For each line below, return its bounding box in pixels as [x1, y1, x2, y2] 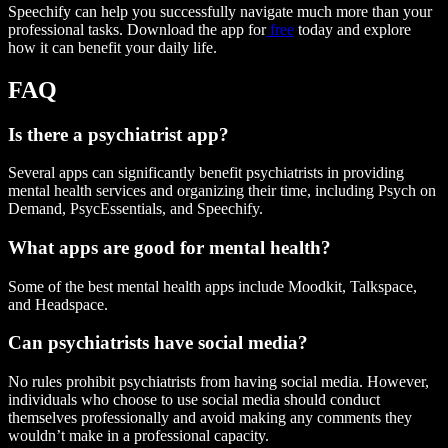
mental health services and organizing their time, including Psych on [8, 182, 436, 200]
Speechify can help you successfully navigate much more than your [8, 2, 432, 20]
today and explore [294, 20, 411, 38]
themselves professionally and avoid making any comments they [8, 409, 412, 427]
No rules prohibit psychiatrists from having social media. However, [8, 373, 429, 391]
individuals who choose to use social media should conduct [8, 391, 380, 409]
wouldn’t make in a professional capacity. [8, 427, 269, 445]
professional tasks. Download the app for [8, 20, 266, 38]
